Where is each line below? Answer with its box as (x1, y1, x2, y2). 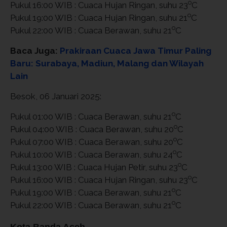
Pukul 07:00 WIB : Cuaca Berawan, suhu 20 (10, 136, 173, 147)
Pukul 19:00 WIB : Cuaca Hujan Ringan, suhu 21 (10, 12, 187, 23)
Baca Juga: (10, 45, 60, 56)
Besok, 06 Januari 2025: (10, 91, 101, 101)
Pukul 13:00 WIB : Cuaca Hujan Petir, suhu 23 (10, 162, 178, 172)
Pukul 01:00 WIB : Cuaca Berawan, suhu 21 (10, 111, 172, 122)
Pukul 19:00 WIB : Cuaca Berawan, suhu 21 (10, 187, 172, 198)
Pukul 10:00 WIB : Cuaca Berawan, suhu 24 (10, 149, 173, 160)
